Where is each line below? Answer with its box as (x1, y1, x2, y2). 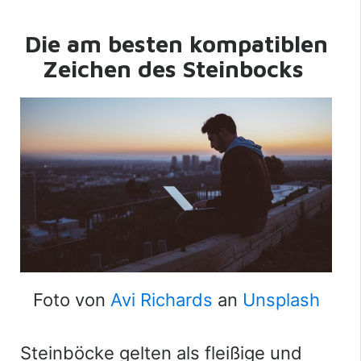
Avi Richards (110, 289, 213, 311)
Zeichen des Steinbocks (42, 54, 304, 82)
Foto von (32, 289, 110, 311)
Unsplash (242, 289, 320, 311)
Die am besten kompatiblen (24, 29, 328, 57)
